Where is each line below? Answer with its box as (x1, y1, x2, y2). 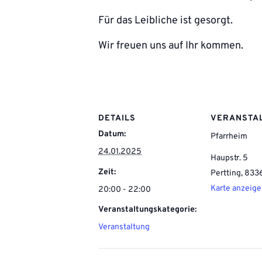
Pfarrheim (211, 132, 247, 142)
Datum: (98, 129, 126, 139)
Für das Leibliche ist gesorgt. (98, 14, 233, 27)
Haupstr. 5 (211, 153, 248, 163)
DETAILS (98, 113, 136, 123)
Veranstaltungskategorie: (98, 205, 196, 215)
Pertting (211, 168, 241, 178)
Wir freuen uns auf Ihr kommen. (98, 39, 243, 53)
